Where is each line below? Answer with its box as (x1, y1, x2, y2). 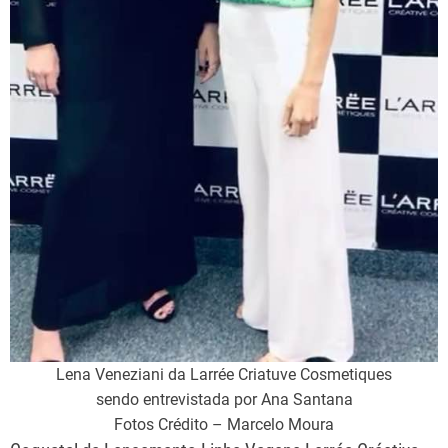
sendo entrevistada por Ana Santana (95, 390, 353, 409)
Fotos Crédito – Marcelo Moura (114, 415, 334, 434)
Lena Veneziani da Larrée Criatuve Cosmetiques (56, 365, 392, 384)
